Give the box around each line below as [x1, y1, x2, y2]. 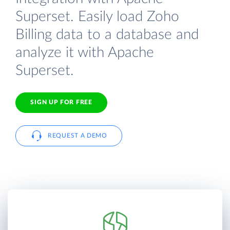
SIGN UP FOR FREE [30, 99, 92, 106]
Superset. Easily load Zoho [15, 9, 179, 24]
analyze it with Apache [15, 45, 154, 60]
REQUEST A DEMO [48, 132, 107, 139]
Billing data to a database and [15, 27, 199, 42]
